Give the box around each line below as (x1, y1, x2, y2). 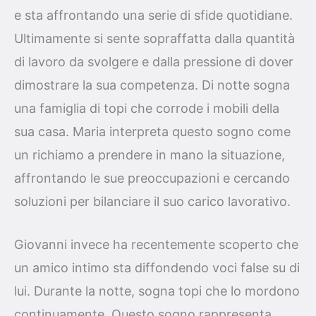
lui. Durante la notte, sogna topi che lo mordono (14, 284, 300, 299)
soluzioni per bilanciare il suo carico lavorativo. (14, 193, 291, 209)
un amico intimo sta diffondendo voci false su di (14, 260, 300, 276)
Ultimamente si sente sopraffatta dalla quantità (14, 30, 295, 46)
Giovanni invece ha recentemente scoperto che (14, 237, 298, 253)
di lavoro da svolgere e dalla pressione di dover (14, 54, 293, 69)
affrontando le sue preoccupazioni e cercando (14, 170, 290, 186)
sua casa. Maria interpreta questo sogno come (14, 123, 291, 139)
